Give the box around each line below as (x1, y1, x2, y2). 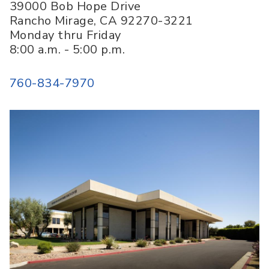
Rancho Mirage (10, 13, 94, 29)
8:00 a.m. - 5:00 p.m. (10, 41, 125, 58)
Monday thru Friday (10, 27, 121, 44)
